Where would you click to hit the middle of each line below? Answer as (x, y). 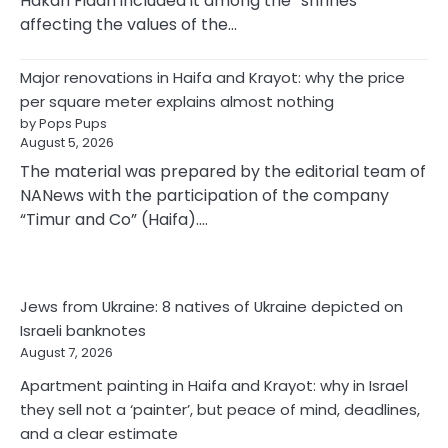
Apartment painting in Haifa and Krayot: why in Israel (214, 385)
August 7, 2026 (66, 352)
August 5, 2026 (67, 142)
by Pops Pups (63, 123)
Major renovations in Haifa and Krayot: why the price (212, 77)
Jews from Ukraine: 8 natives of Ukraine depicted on (211, 306)
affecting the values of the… (128, 24)
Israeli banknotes (83, 330)
